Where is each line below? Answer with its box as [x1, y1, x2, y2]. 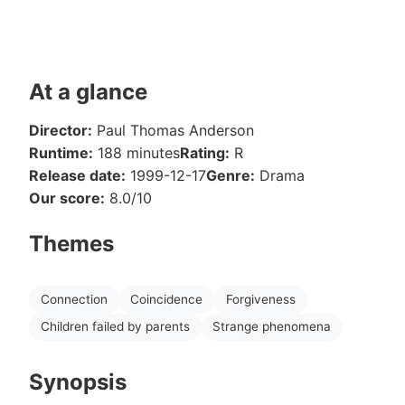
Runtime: [29, 144, 93, 162]
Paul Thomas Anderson [92, 121, 254, 139]
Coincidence [130, 291, 203, 306]
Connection [40, 291, 108, 306]
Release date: [29, 166, 126, 184]
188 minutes [93, 144, 180, 162]
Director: [29, 121, 92, 139]
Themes [29, 231, 114, 257]
